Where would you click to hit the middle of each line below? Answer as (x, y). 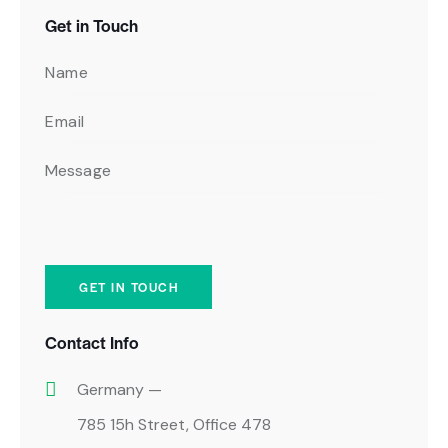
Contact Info (92, 341)
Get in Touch (91, 24)
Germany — (119, 389)
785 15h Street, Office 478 (174, 424)
